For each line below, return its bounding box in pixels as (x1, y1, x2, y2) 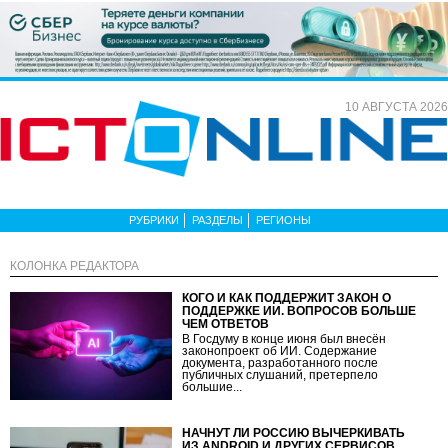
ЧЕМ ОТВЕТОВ (182, 316, 270, 331)
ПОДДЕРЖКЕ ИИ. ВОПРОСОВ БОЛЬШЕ (182, 303, 417, 318)
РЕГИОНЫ (256, 213, 311, 226)
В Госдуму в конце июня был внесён (182, 331, 387, 346)
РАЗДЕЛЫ (192, 213, 243, 226)
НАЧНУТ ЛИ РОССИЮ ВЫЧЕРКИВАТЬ (182, 425, 406, 440)
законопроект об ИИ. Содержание (182, 343, 378, 358)
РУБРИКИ (129, 213, 179, 226)
